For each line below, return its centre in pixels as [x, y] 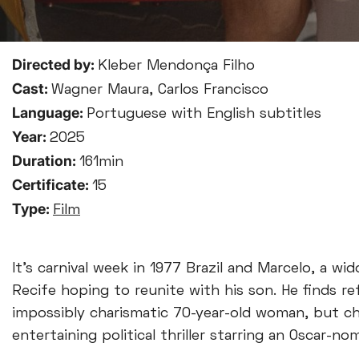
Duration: [46, 161]
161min [101, 162]
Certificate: [52, 185]
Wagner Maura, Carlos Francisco [160, 90]
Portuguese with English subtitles [204, 114]
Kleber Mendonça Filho [176, 66]
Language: [49, 113]
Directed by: [55, 65]
